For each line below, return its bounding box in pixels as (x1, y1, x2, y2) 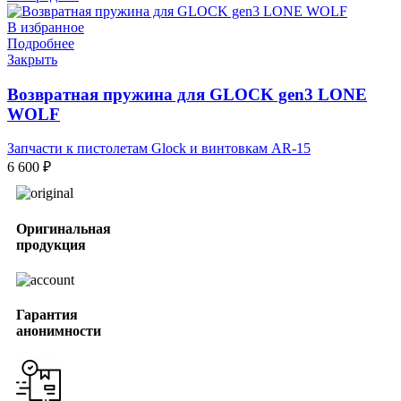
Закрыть (7, 51, 57, 67)
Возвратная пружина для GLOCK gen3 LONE (7, 84, 367, 104)
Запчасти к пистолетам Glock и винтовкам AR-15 (7, 141, 311, 157)
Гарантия (16, 307, 78, 323)
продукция (16, 236, 86, 252)
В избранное (7, 19, 84, 35)
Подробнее (7, 35, 74, 51)
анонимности (16, 323, 101, 339)
